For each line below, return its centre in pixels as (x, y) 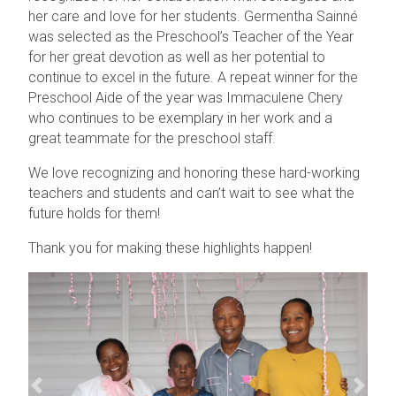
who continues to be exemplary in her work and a (180, 118)
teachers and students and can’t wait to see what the (191, 193)
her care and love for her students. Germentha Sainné (193, 16)
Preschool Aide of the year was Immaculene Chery (186, 98)
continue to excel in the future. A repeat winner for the (193, 77)
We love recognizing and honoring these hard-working (194, 173)
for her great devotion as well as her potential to (177, 57)
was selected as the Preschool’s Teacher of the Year (191, 37)
